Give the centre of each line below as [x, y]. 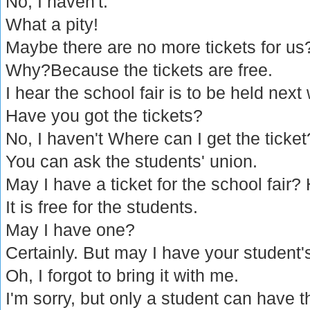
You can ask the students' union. [132, 161]
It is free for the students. [102, 207]
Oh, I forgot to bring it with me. [122, 275]
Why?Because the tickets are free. [139, 70]
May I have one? [71, 229]
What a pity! [52, 24]
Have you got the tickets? [104, 115]
